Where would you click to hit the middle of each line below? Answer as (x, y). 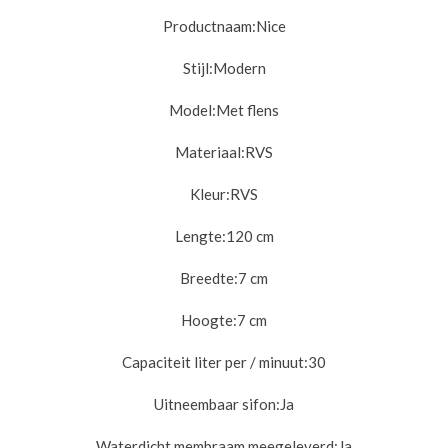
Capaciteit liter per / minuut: (215, 362)
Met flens (247, 110)
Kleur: (210, 194)
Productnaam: (209, 26)
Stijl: (197, 68)
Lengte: (200, 236)
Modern (239, 68)
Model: (192, 110)
